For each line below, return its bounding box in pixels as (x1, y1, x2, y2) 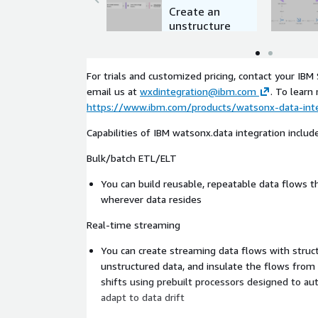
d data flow (169, 32, 230, 47)
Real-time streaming (87, 218, 180, 231)
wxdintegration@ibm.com (140, 84, 256, 97)
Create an (169, 4, 221, 18)
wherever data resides (101, 192, 202, 205)
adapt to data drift (101, 290, 185, 303)
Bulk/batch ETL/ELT (87, 151, 177, 164)
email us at (87, 84, 140, 97)
